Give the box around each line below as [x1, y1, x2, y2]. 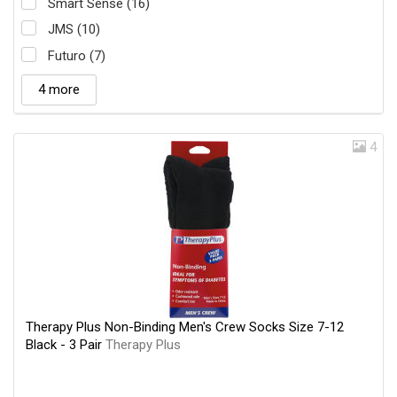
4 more [38, 81, 80, 97]
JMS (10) [48, 21, 100, 38]
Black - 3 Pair [26, 336, 105, 353]
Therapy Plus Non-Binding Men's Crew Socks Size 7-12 [26, 318, 344, 335]
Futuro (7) [48, 47, 105, 64]
